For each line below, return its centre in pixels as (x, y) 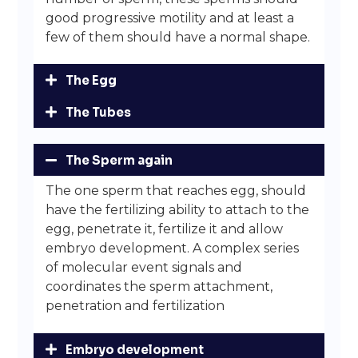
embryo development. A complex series (173, 249)
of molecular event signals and (144, 268)
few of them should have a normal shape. (178, 37)
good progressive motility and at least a (170, 18)
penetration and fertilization (135, 306)
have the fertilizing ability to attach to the (178, 210)
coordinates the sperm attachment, (159, 287)
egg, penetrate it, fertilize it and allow (165, 229)
